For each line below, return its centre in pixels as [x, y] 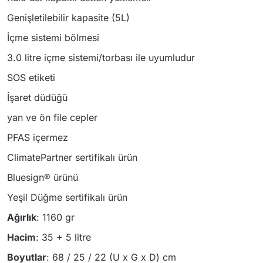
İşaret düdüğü [37, 97]
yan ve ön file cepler [52, 117]
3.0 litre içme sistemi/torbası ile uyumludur [101, 58]
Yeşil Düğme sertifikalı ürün [67, 197]
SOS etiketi [31, 77]
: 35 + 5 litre [63, 237]
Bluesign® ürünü [43, 177]
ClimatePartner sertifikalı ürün [72, 157]
